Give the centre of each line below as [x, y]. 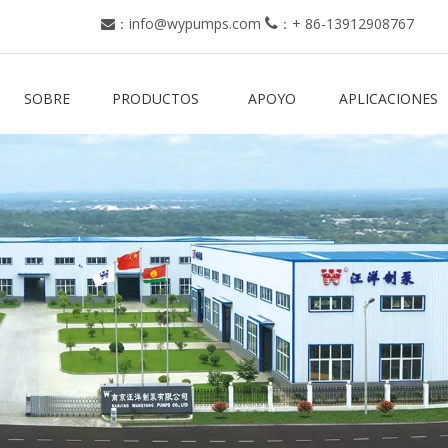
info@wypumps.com [195, 23]
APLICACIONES [388, 98]
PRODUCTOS [155, 98]
